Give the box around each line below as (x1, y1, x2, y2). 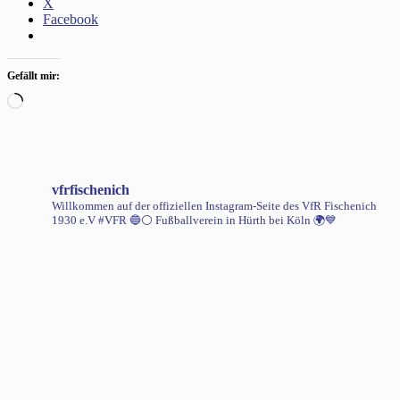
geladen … (22, 107, 84, 123)
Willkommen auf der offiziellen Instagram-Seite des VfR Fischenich (52, 198, 377, 212)
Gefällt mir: (7, 69, 60, 82)
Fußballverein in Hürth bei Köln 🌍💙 (153, 212, 337, 227)
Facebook (43, 11, 98, 27)
